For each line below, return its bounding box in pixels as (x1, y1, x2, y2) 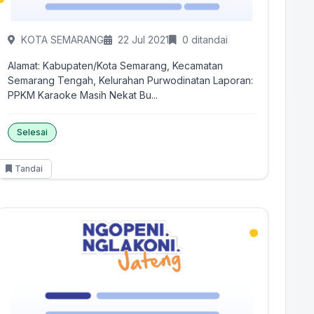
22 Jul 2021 (118, 34, 170, 46)
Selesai (17, 127, 48, 137)
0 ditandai (182, 34, 228, 46)
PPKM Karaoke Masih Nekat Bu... (8, 89, 158, 101)
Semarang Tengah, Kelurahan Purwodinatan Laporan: (8, 74, 214, 86)
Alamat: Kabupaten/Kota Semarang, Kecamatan (8, 60, 224, 71)
